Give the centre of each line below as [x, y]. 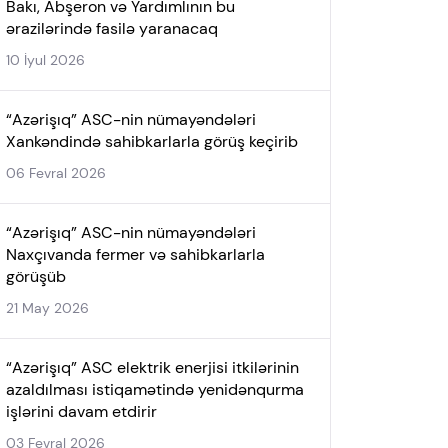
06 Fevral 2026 [56, 173]
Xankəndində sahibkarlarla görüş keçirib [152, 141]
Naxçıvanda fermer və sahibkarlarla [135, 254]
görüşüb [36, 276]
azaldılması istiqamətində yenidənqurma [155, 389]
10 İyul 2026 [45, 60]
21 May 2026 [47, 308]
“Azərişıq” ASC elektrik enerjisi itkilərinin [152, 367]
